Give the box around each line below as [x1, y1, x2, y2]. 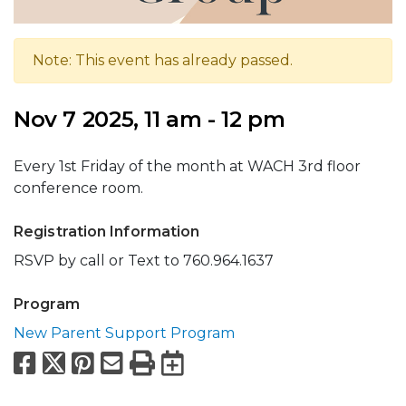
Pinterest [100, 346, 214, 378]
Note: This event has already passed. [33, 51, 293, 69]
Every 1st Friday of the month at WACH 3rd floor [14, 157, 361, 175]
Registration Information [14, 222, 200, 240]
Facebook [42, 346, 164, 378]
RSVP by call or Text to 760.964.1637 [14, 251, 274, 269]
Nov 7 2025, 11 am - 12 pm [14, 105, 285, 132]
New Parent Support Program [14, 324, 235, 342]
